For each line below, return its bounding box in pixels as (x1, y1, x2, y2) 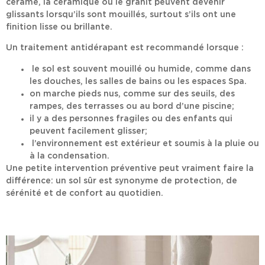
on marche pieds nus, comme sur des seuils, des (30, 89, 235, 98)
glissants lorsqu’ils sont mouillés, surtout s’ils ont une (6, 10, 236, 19)
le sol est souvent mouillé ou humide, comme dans (30, 64, 251, 73)
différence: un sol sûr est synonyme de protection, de (6, 176, 237, 185)
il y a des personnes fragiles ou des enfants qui (30, 114, 232, 123)
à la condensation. (30, 151, 109, 160)
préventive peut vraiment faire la (108, 164, 254, 173)
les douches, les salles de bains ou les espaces (30, 77, 228, 86)
